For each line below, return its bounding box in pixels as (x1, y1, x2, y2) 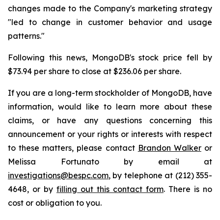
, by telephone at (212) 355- (109, 170, 212, 180)
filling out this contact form (56, 184, 164, 194)
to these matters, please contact (8, 143, 138, 153)
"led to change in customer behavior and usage (8, 17, 212, 27)
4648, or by (8, 184, 56, 194)
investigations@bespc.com (8, 170, 109, 180)
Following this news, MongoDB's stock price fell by (8, 53, 212, 62)
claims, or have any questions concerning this (8, 115, 212, 125)
